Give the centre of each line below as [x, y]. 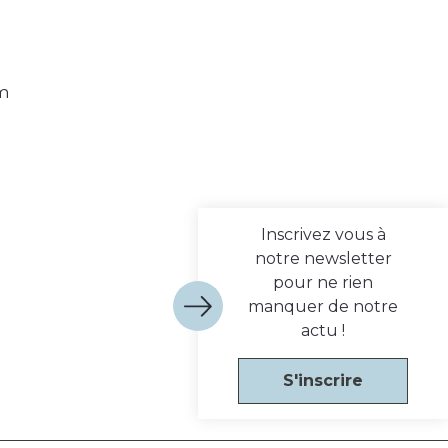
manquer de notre [323, 306]
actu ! [323, 330]
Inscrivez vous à [323, 234]
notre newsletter [323, 258]
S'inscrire [323, 380]
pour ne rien [323, 282]
